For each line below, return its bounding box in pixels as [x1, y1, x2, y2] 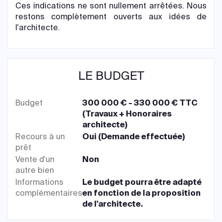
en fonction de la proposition [82, 188, 201, 198]
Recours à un [15, 131, 65, 142]
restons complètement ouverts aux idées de [15, 11, 207, 22]
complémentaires [15, 188, 82, 198]
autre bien [15, 165, 54, 175]
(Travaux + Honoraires [82, 109, 172, 119]
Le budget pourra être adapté [82, 177, 202, 187]
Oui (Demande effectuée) [82, 131, 185, 142]
